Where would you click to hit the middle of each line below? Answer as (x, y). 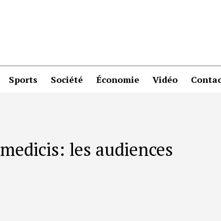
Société (67, 79)
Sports (23, 79)
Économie (118, 79)
